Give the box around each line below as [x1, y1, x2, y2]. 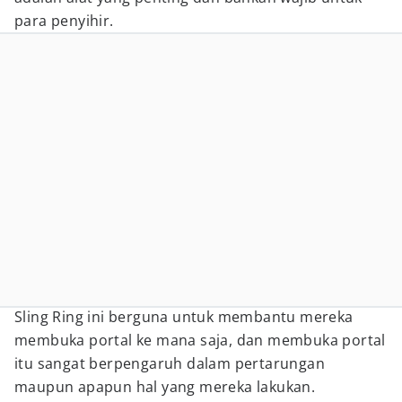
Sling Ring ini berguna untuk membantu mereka [14, 307, 354, 327]
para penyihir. [14, 11, 114, 31]
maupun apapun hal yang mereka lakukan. [14, 377, 316, 397]
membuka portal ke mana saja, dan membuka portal [14, 330, 386, 350]
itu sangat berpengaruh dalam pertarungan [14, 354, 325, 373]
